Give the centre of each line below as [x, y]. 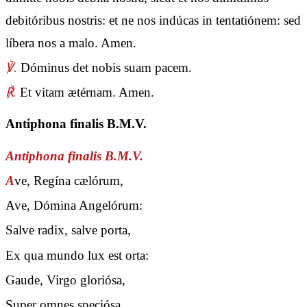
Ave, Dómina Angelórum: [74, 206]
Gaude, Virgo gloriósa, [65, 280]
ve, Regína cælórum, [69, 180]
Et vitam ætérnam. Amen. [85, 93]
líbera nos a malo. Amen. [71, 42]
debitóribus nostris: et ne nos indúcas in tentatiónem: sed [153, 20]
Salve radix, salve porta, [68, 230]
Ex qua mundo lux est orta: [77, 255]
